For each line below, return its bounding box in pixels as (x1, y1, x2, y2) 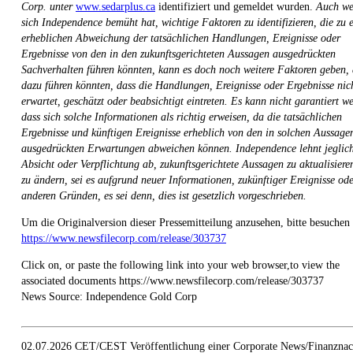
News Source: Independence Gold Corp (21, 290, 197, 303)
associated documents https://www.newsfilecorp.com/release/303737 (21, 274, 324, 287)
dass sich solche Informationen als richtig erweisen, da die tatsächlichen (21, 110, 342, 123)
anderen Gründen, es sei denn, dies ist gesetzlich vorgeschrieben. (21, 189, 307, 202)
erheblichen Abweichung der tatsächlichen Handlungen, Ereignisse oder (21, 32, 340, 44)
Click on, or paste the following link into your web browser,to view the (21, 258, 340, 271)
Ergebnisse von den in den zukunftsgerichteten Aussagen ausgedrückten (21, 47, 336, 60)
